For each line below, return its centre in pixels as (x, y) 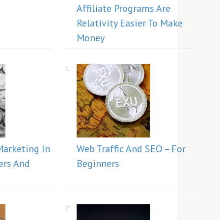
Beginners (98, 164)
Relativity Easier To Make (130, 23)
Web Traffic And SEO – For (131, 149)
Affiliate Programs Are (124, 8)
